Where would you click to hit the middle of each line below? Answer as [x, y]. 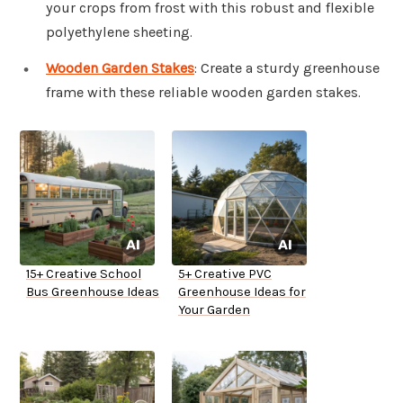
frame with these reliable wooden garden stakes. [203, 93]
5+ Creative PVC [225, 274]
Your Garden [214, 310]
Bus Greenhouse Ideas [93, 292]
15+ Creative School [84, 274]
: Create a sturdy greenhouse [287, 68]
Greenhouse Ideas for [242, 292]
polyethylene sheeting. [119, 32]
